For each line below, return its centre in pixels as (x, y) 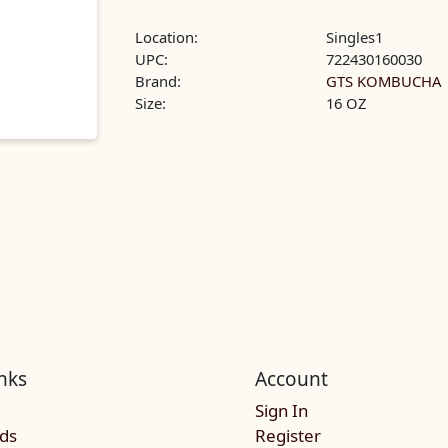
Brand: (158, 80)
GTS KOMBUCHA (384, 80)
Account (291, 378)
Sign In (281, 411)
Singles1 (355, 36)
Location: (167, 36)
